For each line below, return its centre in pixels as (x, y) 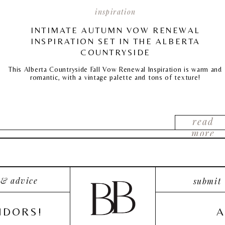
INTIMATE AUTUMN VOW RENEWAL (116, 30)
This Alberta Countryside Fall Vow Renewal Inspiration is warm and (115, 69)
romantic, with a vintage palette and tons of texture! (115, 77)
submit (207, 181)
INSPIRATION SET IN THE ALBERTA (116, 41)
